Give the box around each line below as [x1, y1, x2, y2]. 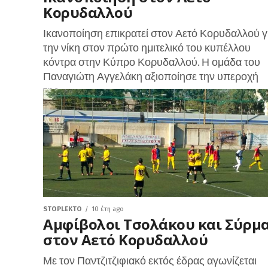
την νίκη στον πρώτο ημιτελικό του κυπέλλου [43, 41, 251, 54]
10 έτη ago [92, 205, 124, 213]
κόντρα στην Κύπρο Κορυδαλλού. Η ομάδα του [43, 55, 260, 69]
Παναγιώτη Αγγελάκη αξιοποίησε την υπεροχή [43, 69, 258, 83]
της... [43, 84, 66, 98]
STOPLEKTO [43, 205, 82, 213]
